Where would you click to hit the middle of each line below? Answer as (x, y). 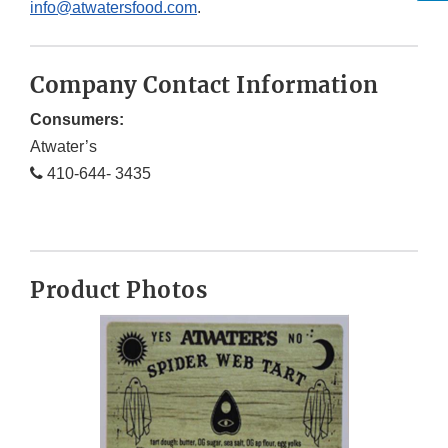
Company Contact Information (204, 85)
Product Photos (118, 290)
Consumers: (77, 120)
